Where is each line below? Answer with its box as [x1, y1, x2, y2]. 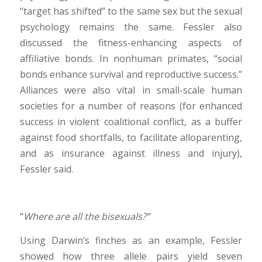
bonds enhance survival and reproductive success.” [19, 67, 243, 81]
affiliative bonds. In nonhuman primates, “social [19, 51, 243, 65]
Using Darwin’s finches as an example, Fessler [19, 233, 243, 247]
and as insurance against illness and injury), [19, 146, 243, 160]
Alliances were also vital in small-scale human [19, 83, 243, 96]
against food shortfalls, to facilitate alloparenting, [19, 130, 243, 144]
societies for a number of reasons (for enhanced [19, 99, 243, 112]
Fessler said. [19, 162, 73, 175]
